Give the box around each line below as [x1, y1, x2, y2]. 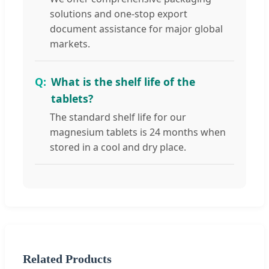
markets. [50, 37, 90, 50]
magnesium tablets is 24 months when [50, 125, 226, 139]
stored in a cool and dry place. [50, 140, 186, 154]
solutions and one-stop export [50, 7, 187, 20]
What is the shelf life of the [51, 74, 195, 89]
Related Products [23, 252, 112, 266]
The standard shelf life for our [50, 110, 186, 124]
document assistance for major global [50, 22, 223, 35]
